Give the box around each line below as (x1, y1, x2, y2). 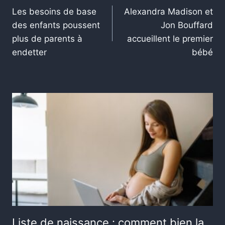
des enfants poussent (12, 20, 100, 31)
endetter (12, 47, 47, 58)
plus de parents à (12, 34, 82, 44)
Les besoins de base (12, 7, 96, 17)
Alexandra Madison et (124, 7, 213, 17)
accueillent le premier (127, 34, 213, 44)
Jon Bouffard (161, 20, 213, 31)
